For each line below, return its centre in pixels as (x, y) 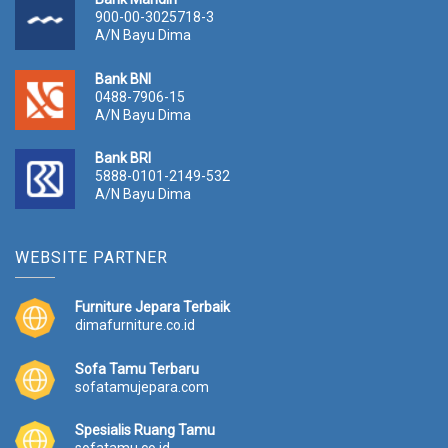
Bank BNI (123, 78)
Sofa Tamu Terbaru (137, 368)
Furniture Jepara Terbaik (152, 307)
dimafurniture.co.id (135, 325)
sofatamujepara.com (142, 386)
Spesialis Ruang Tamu (145, 430)
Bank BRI (123, 158)
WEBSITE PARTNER (91, 258)
